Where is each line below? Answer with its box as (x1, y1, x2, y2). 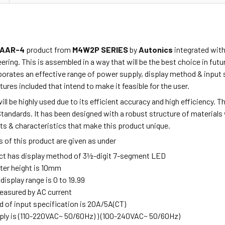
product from (26, 45, 73, 55)
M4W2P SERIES (72, 45, 130, 55)
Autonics (139, 45, 173, 55)
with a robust (103, 108, 148, 118)
